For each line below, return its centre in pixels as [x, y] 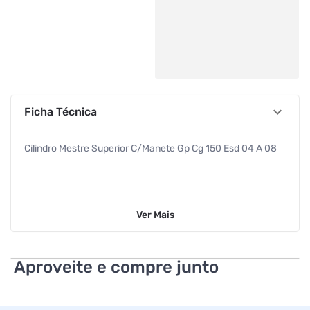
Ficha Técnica [60, 112]
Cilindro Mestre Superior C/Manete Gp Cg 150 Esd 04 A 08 [150, 148]
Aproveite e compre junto [116, 267]
